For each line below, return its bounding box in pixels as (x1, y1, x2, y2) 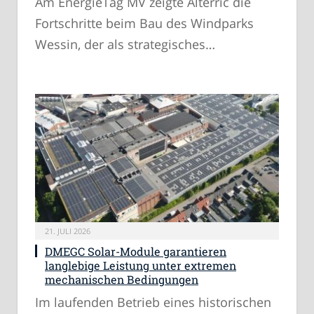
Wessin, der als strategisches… (35, 35, 215, 53)
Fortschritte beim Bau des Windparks (35, 14, 254, 32)
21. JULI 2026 (45, 226, 90, 237)
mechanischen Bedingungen (45, 272, 198, 287)
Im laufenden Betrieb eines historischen (35, 294, 271, 311)
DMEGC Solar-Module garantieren (45, 244, 226, 259)
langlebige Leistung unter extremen (45, 258, 236, 273)
